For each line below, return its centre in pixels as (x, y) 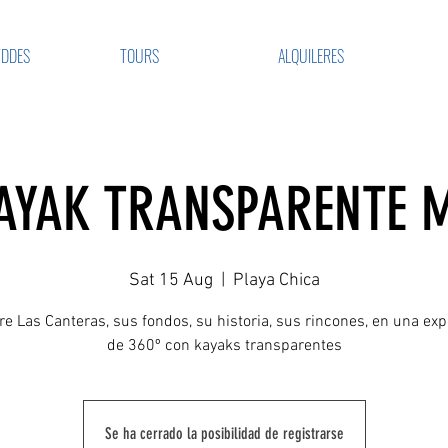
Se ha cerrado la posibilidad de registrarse (224, 433)
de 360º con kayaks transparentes (224, 346)
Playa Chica (276, 280)
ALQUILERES (310, 56)
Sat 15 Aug (170, 280)
